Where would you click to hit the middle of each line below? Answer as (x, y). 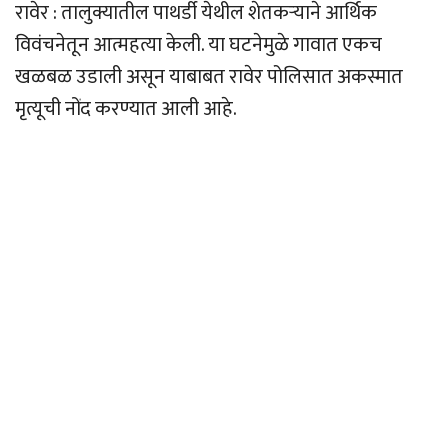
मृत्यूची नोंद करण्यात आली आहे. (126, 108)
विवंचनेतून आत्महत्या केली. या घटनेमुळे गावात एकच (198, 44)
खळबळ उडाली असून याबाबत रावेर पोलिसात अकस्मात (209, 76)
